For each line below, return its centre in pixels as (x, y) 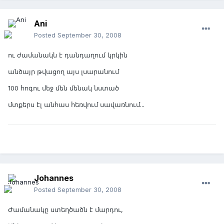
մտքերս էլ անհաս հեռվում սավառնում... (76, 105)
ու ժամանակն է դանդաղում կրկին (68, 55)
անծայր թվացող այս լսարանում (63, 72)
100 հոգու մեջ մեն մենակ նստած (63, 88)
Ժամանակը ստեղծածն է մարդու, (65, 210)
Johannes (54, 178)
